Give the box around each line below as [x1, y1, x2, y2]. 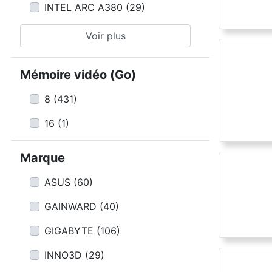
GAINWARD [44, 200, 97, 212]
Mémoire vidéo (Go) [20, 67, 136, 82]
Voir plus [85, 30, 126, 42]
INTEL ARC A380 [44, 1, 123, 13]
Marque [20, 151, 65, 165]
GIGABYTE [44, 225, 93, 237]
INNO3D [44, 249, 82, 261]
